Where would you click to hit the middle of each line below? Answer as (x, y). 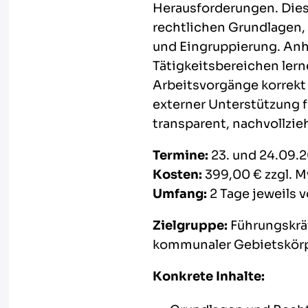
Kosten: (177, 174)
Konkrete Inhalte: (210, 276)
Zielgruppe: (190, 225)
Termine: (180, 155)
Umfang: (179, 194)
